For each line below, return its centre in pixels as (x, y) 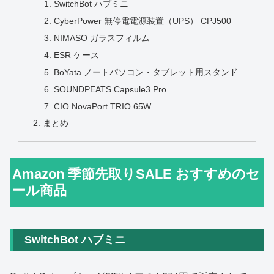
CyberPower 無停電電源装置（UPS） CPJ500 (142, 21)
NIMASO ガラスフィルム (102, 38)
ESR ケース (76, 55)
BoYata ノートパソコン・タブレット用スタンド (146, 72)
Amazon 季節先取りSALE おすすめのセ (136, 174)
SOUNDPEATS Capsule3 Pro (110, 89)
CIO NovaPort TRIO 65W (102, 106)
